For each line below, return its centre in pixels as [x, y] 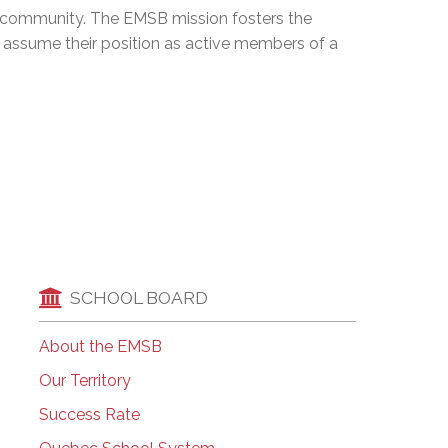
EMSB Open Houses [217, 21]
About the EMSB [100, 347]
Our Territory [84, 381]
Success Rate [89, 415]
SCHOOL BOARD [138, 297]
